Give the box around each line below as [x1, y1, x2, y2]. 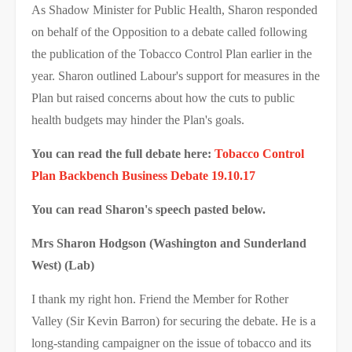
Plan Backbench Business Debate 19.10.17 [31, 169, 255, 182]
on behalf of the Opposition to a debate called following [31, 25, 307, 38]
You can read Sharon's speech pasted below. [31, 203, 266, 216]
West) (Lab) [31, 258, 94, 272]
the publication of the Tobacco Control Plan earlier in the [31, 47, 312, 60]
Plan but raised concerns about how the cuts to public [31, 91, 295, 104]
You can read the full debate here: [31, 147, 214, 160]
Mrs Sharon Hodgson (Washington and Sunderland [31, 236, 306, 250]
